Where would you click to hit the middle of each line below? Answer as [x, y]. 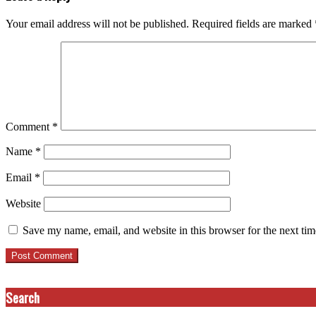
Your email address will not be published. [97, 23]
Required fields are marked [253, 23]
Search [23, 297]
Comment [29, 126]
